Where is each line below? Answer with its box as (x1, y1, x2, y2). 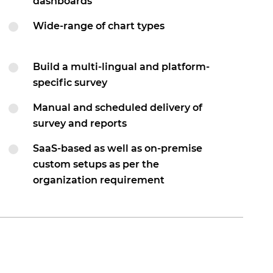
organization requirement (33, 174, 165, 186)
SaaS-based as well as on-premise (33, 143, 202, 154)
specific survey (33, 77, 107, 88)
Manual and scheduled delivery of (33, 102, 202, 113)
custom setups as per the (33, 158, 159, 170)
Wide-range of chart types (33, 20, 165, 32)
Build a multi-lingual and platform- (33, 61, 210, 73)
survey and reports (33, 118, 127, 129)
